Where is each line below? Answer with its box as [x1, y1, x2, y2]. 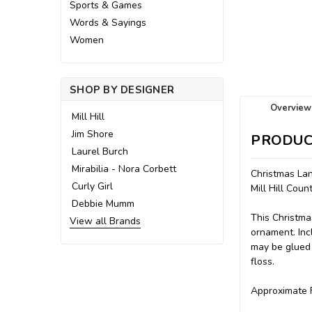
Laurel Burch [72, 145, 128, 158]
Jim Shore [72, 127, 114, 141]
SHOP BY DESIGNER [70, 83, 174, 97]
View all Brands [70, 214, 141, 228]
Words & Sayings [70, 16, 146, 29]
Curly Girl [72, 180, 113, 193]
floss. [251, 255, 275, 269]
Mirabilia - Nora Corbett [72, 162, 176, 175]
